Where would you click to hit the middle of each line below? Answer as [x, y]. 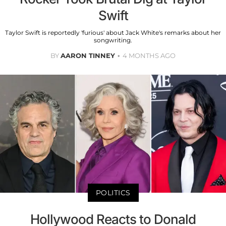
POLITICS [113, 193]
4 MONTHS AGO [149, 55]
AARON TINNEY [88, 55]
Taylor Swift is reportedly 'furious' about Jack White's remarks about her [113, 32]
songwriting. [113, 40]
